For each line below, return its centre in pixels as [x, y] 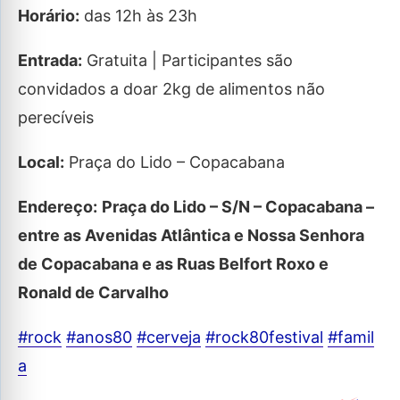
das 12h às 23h [138, 16]
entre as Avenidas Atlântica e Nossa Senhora [191, 235]
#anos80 [99, 337]
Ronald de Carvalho [93, 292]
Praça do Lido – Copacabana [175, 162]
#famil [351, 337]
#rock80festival [264, 337]
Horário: [49, 16]
